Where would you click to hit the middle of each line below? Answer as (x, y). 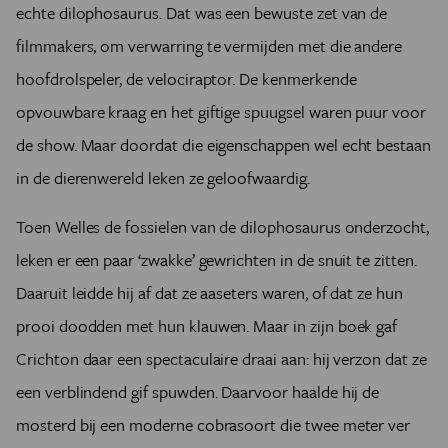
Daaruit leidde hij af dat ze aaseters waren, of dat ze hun (209, 292)
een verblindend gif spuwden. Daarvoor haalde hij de (198, 391)
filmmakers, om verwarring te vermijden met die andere (209, 45)
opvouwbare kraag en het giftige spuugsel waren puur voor (221, 111)
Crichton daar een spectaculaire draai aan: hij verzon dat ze (221, 358)
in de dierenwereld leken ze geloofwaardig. (165, 177)
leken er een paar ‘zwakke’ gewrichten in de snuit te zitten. (216, 259)
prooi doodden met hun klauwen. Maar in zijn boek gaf (207, 325)
